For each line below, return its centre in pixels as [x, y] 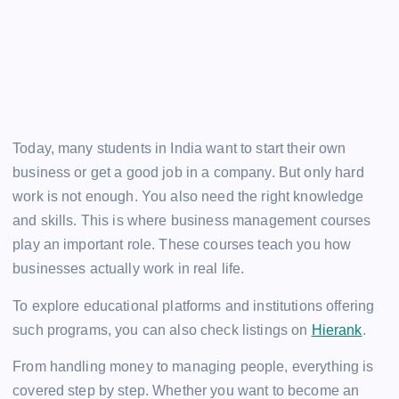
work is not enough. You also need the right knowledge [188, 197]
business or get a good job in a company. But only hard [188, 173]
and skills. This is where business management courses [192, 221]
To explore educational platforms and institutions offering [194, 305]
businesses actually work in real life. [129, 269]
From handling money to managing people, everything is [193, 366]
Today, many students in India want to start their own [179, 149]
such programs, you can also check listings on [162, 330]
